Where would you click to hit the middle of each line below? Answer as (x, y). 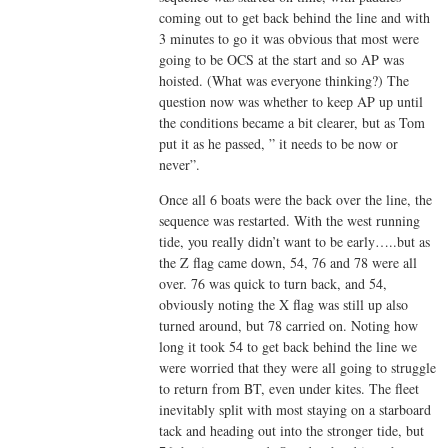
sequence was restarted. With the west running (290, 221)
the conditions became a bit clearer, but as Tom (292, 123)
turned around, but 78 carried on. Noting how (289, 326)
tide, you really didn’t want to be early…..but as (295, 242)
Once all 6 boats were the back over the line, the (296, 200)
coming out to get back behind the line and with (295, 18)
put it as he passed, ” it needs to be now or (279, 144)
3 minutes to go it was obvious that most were (289, 39)
